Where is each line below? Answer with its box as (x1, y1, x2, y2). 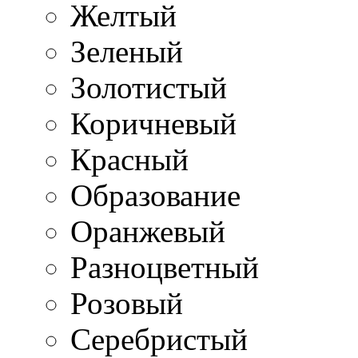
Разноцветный (70, 250, 259, 284)
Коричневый (70, 106, 237, 141)
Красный (70, 142, 189, 177)
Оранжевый (70, 214, 225, 249)
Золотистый (70, 70, 227, 105)
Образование (70, 178, 241, 213)
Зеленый (70, 34, 183, 69)
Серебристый (70, 322, 248, 356)
